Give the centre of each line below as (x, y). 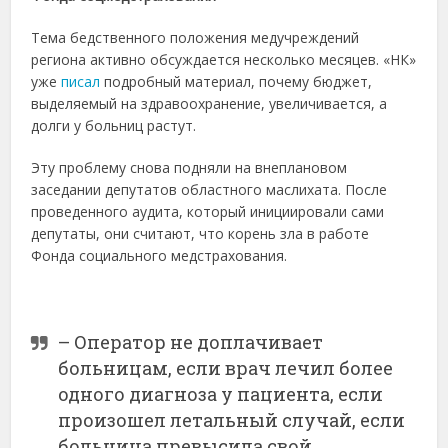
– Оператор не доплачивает (191, 341)
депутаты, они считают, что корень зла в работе (200, 233)
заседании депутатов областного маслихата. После (209, 189)
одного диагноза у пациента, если (221, 393)
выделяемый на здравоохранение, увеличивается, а (209, 103)
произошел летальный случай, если (232, 419)
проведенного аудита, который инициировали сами (208, 211)
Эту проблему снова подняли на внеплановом (189, 167)
